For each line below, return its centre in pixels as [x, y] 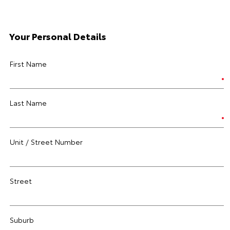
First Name [28, 64]
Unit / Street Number [46, 142]
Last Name [28, 103]
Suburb [22, 220]
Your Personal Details [58, 36]
